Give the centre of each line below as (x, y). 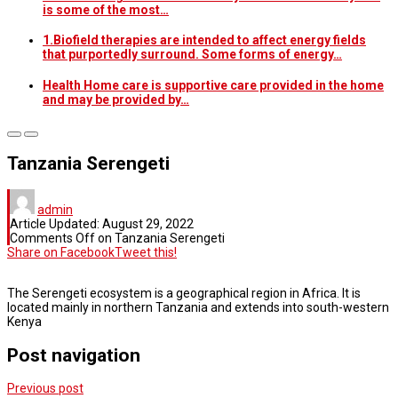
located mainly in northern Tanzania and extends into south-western (198, 308)
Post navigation (74, 355)
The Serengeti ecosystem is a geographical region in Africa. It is (184, 294)
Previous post (45, 389)
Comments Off (52, 239)
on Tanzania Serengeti (160, 239)
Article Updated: (56, 224)
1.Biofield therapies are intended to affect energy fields (204, 40)
